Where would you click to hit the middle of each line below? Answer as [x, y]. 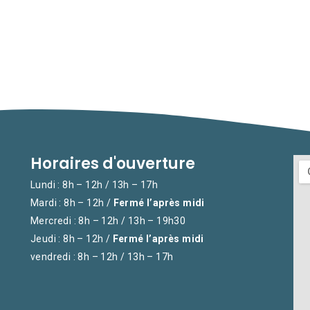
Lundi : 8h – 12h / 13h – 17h [94, 185]
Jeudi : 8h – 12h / [71, 239]
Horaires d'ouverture [112, 164]
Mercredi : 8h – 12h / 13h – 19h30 [108, 221]
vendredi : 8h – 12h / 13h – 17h [102, 257]
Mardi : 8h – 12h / [72, 203]
